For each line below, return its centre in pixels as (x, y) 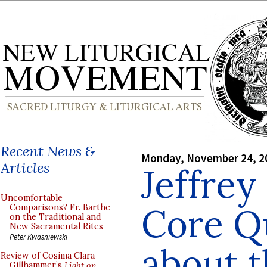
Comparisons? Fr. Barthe (60, 207)
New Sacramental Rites (56, 226)
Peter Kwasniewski (38, 237)
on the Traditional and (55, 217)
